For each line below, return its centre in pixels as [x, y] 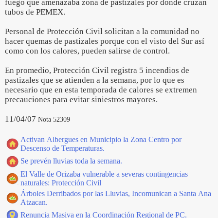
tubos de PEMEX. [35, 12]
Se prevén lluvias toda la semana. [71, 161]
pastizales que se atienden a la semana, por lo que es [95, 80]
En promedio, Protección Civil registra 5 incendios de [97, 70]
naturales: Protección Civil [61, 183]
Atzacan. [34, 202]
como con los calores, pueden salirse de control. [87, 51]
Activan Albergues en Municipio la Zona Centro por [101, 139]
